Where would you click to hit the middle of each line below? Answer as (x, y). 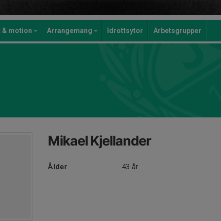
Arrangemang (70, 31)
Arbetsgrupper (177, 31)
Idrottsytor (125, 31)
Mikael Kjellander (100, 141)
